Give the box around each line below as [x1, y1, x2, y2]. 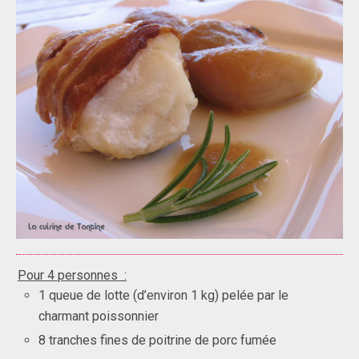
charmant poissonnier [38, 308, 159, 324]
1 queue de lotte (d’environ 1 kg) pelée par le [38, 287, 289, 303]
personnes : [57, 268, 127, 284]
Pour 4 [17, 268, 58, 284]
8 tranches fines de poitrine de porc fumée [38, 332, 277, 348]
